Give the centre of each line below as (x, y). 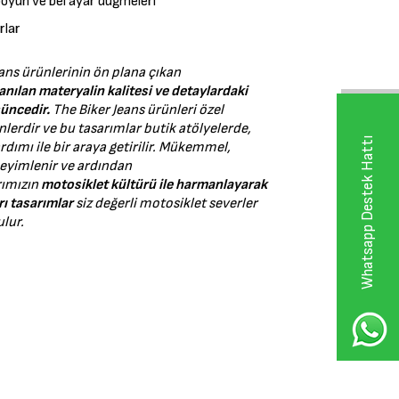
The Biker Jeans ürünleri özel (137, 110)
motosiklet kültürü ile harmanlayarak (154, 185)
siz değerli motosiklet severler (165, 204)
